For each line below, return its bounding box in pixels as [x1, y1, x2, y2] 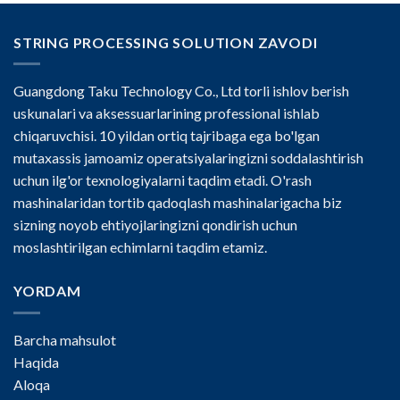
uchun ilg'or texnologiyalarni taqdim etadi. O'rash [13, 171, 312, 189]
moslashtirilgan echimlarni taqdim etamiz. [13, 238, 267, 256]
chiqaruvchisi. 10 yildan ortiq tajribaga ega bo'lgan [13, 127, 320, 145]
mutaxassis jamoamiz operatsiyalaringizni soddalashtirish [13, 149, 363, 167]
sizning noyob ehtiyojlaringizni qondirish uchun [13, 216, 297, 234]
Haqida [13, 353, 59, 371]
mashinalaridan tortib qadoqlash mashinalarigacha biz [13, 194, 342, 212]
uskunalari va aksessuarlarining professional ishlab [13, 104, 320, 122]
